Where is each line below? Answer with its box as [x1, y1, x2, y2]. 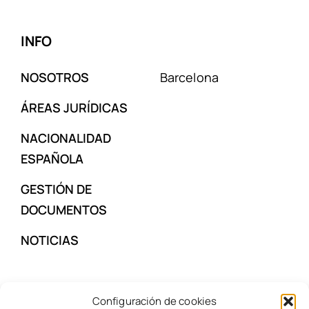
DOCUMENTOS [20, 201, 107, 218]
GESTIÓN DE [20, 181, 92, 197]
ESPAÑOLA [20, 150, 83, 167]
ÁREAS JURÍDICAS [20, 99, 128, 116]
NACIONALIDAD [20, 130, 111, 146]
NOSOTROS [20, 69, 89, 86]
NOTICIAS [20, 232, 79, 248]
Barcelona [159, 69, 219, 86]
